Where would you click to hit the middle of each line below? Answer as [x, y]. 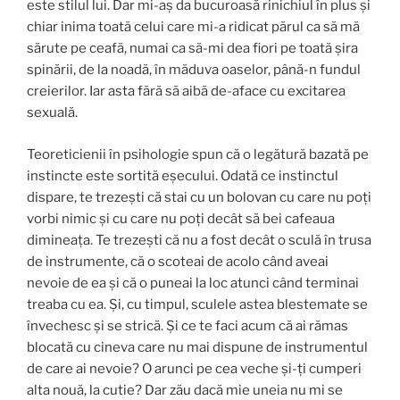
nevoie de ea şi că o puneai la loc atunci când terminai [193, 283]
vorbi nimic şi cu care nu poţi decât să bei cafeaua [181, 218]
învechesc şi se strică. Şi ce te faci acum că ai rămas [187, 325]
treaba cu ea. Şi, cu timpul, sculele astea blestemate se [197, 304]
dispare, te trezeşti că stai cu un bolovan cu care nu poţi [199, 197]
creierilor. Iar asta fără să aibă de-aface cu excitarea [186, 92]
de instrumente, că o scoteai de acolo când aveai [178, 261]
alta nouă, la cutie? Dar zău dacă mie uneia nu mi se [185, 390]
